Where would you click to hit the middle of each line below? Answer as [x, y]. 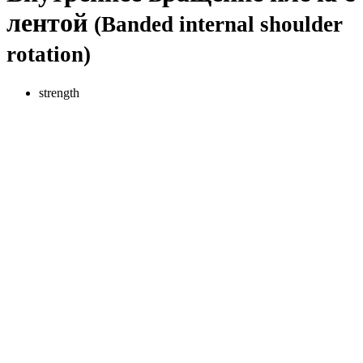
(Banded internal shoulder [218, 25]
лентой [50, 23]
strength [59, 92]
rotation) [49, 55]
